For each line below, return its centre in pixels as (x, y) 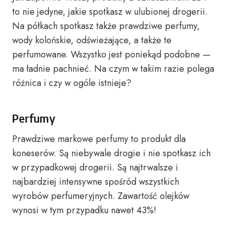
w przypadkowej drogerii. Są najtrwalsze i (95, 167)
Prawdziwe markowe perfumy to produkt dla (99, 139)
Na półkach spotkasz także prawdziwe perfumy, (106, 26)
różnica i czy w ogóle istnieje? (72, 83)
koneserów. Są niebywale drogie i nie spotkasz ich (111, 153)
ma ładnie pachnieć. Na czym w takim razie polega (113, 69)
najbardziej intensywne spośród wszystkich (96, 182)
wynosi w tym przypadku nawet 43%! (84, 210)
